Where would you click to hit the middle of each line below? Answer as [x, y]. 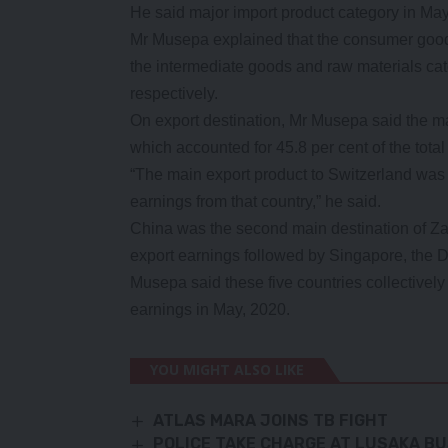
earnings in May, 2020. [210, 310]
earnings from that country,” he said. [255, 202]
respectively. [174, 94]
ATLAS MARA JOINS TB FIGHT [271, 421]
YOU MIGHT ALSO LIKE [227, 370]
